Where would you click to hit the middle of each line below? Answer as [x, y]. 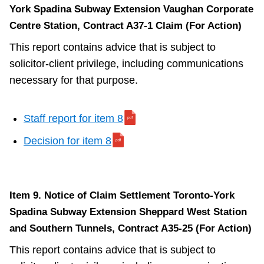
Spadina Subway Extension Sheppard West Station [128, 212]
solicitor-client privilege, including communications [126, 64]
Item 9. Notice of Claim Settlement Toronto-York [122, 196]
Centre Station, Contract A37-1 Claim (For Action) [126, 26]
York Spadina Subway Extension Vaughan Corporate [131, 9]
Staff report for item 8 [73, 119]
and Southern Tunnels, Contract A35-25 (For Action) [131, 229]
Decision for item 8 [67, 141]
